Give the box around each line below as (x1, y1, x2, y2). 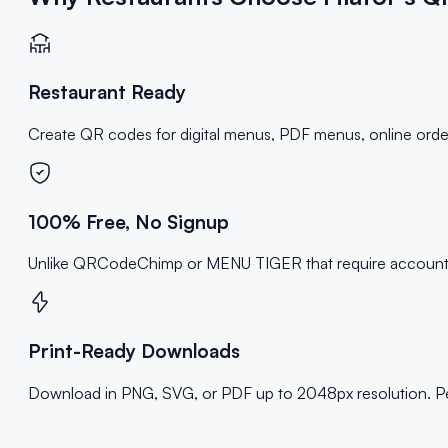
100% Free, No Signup (28, 209, 229, 233)
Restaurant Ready (28, 80, 186, 104)
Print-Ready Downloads (28, 339, 240, 362)
